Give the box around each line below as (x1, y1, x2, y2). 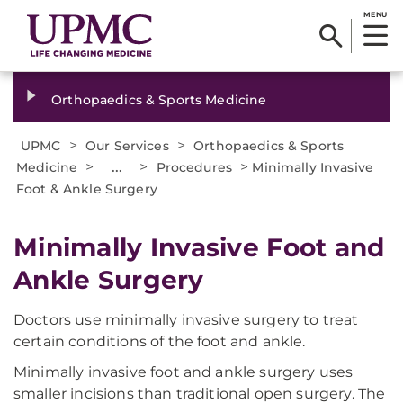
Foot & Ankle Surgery (16, 181, 157, 197)
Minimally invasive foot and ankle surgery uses (13, 363, 354, 381)
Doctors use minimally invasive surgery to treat (13, 311, 359, 328)
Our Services (85, 138, 169, 154)
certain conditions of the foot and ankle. (13, 333, 306, 350)
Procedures (156, 159, 232, 175)
